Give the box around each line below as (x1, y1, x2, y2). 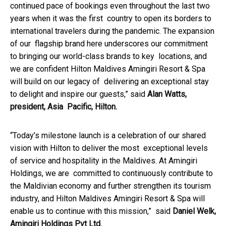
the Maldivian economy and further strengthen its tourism (10, 181, 213, 191)
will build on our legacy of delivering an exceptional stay (10, 77, 209, 87)
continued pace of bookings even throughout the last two (10, 1, 210, 11)
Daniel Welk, (173, 206, 216, 216)
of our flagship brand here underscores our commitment (10, 39, 208, 49)
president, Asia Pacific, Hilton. (10, 102, 119, 112)
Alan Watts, (147, 89, 187, 99)
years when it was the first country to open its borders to (10, 14, 211, 24)
